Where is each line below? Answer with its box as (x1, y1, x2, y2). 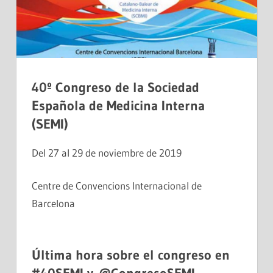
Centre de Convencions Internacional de (32, 179, 202, 193)
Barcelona (32, 197, 75, 210)
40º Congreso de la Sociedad (32, 79, 199, 96)
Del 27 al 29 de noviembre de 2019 (32, 146, 182, 159)
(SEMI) (32, 115, 68, 132)
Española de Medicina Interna (32, 97, 205, 114)
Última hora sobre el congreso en (32, 246, 230, 263)
